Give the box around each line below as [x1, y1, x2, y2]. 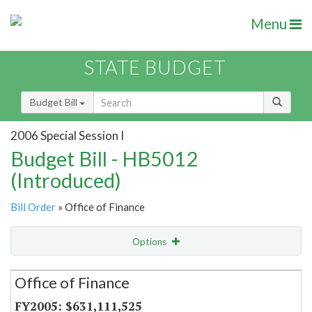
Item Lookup [14, 292, 69, 305]
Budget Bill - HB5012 [10, 146, 198, 171]
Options [132, 236, 169, 248]
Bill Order [10, 201, 56, 214]
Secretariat [25, 263, 77, 275]
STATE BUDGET [84, 56, 226, 79]
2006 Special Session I [10, 127, 124, 143]
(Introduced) [10, 168, 121, 193]
